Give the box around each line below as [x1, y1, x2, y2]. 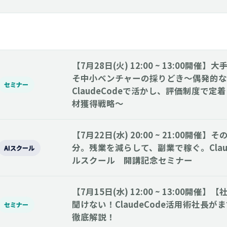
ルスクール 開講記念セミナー [72, 154, 193, 166]
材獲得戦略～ [72, 97, 124, 109]
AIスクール [4, 143, 34, 152]
